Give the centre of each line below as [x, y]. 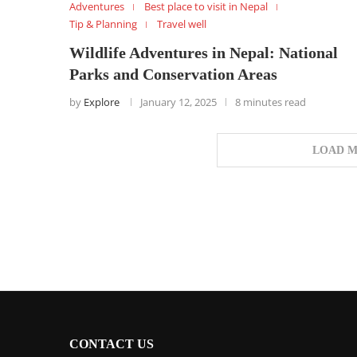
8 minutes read [271, 102]
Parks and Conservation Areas [173, 75]
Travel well [182, 24]
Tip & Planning [103, 24]
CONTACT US [112, 344]
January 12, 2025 [178, 102]
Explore [102, 102]
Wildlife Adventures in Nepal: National [204, 53]
